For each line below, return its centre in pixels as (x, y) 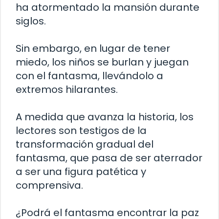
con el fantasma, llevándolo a (89, 76)
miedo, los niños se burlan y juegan (102, 62)
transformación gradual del (85, 144)
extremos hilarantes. (67, 89)
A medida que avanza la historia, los (105, 117)
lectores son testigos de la (81, 130)
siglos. (31, 21)
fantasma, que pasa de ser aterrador (109, 158)
